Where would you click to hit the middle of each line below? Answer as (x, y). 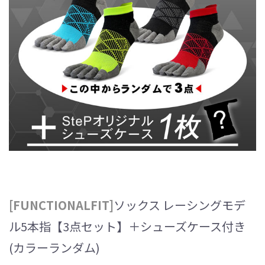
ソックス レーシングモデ (180, 205)
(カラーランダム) (54, 247)
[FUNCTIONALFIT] (61, 205)
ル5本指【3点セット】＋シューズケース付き (127, 226)
